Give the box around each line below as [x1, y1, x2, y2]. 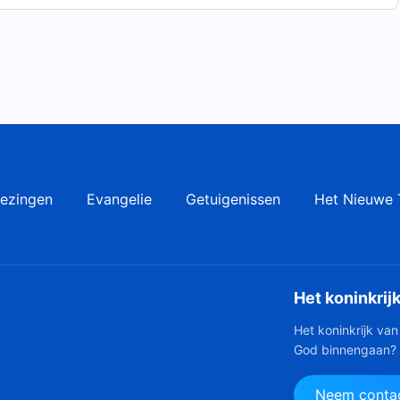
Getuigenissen [186, 190, 280, 208]
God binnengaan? [294, 342, 397, 357]
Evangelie [87, 190, 152, 208]
